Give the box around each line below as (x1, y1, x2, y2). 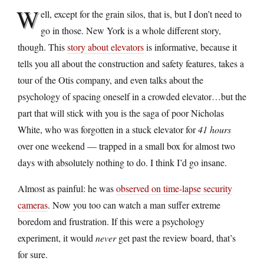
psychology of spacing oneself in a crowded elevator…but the (18, 90, 246, 103)
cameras (18, 198, 48, 211)
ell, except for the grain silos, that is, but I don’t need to (41, 7, 242, 20)
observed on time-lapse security (116, 181, 232, 194)
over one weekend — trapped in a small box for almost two (18, 139, 235, 152)
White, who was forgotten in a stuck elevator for (18, 123, 198, 136)
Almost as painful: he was (18, 181, 116, 194)
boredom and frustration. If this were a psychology (18, 214, 204, 227)
